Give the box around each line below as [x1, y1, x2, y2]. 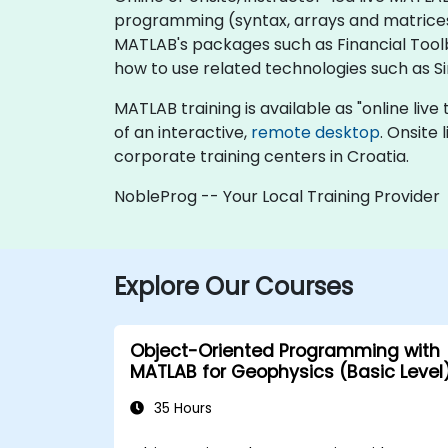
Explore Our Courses [114, 269, 353, 303]
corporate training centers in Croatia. [114, 144, 409, 168]
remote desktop [251, 120, 380, 144]
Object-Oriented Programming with [130, 338, 440, 363]
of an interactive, [114, 120, 251, 144]
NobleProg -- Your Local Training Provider [114, 184, 440, 208]
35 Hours [150, 398, 212, 418]
